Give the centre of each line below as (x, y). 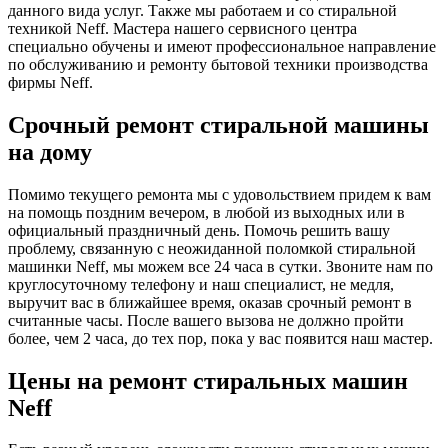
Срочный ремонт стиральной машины (218, 124)
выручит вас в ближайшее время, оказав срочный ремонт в (210, 302)
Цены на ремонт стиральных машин (208, 380)
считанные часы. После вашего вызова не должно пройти (206, 320)
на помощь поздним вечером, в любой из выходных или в (206, 212)
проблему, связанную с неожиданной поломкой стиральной (212, 248)
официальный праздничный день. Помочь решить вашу (199, 230)
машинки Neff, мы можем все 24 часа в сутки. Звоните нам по (220, 266)
